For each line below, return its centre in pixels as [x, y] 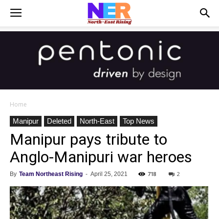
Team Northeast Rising [51, 174]
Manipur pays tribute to [88, 139]
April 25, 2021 [109, 174]
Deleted [59, 121]
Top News [139, 121]
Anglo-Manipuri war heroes [101, 157]
